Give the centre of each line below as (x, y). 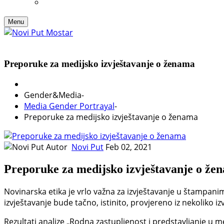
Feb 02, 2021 (129, 147)
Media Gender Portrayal (69, 106)
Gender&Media (53, 95)
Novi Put (87, 147)
